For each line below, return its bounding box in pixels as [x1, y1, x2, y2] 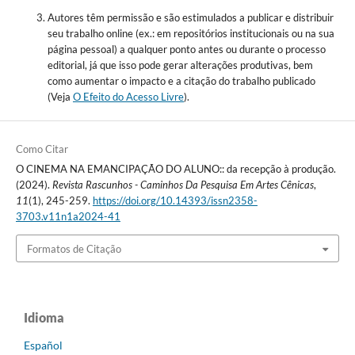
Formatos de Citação [26, 242, 121, 255]
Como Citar [15, 143, 68, 156]
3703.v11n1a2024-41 [15, 210, 120, 223]
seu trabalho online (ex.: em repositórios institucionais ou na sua [47, 27, 334, 40]
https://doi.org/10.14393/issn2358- [92, 194, 258, 208]
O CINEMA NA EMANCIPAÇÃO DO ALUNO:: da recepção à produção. [15, 162, 336, 176]
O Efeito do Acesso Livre [72, 90, 184, 104]
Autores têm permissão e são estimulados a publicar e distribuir [47, 11, 334, 25]
